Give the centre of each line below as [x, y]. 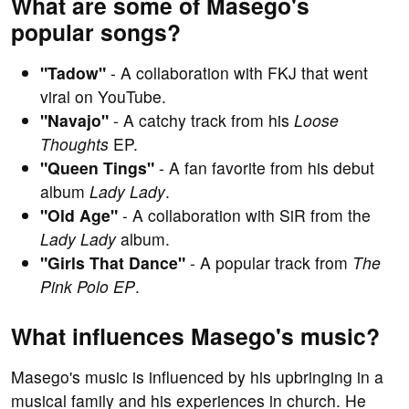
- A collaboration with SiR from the [244, 215]
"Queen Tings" [97, 168]
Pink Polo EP [88, 287]
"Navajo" [74, 121]
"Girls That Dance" [113, 263]
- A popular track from [269, 263]
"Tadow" [73, 73]
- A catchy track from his [201, 121]
